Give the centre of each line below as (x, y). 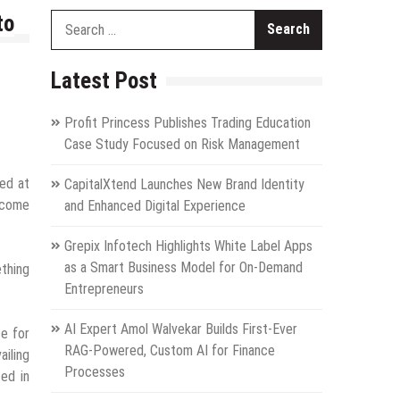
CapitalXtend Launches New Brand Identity (184, 184)
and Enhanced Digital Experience (154, 205)
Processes (94, 371)
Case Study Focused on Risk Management (182, 144)
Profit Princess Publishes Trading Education (187, 122)
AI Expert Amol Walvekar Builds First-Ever (180, 329)
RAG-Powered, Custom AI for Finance (169, 350)
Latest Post (104, 80)
